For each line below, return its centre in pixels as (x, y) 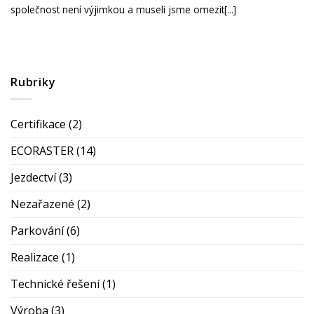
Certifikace (38, 124)
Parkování (37, 231)
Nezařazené (42, 204)
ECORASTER (42, 151)
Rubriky (33, 82)
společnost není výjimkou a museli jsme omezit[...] (123, 10)
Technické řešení (55, 284)
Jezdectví (33, 178)
